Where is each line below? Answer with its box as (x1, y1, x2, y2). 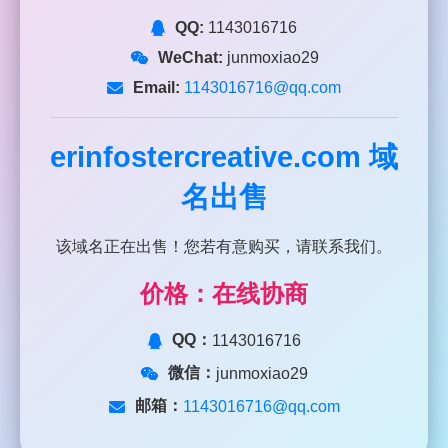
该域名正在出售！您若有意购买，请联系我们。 (56, 238, 392, 256)
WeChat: (157, 49, 223, 67)
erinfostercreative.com (50, 141, 361, 174)
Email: (133, 79, 180, 97)
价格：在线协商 (140, 280, 308, 308)
